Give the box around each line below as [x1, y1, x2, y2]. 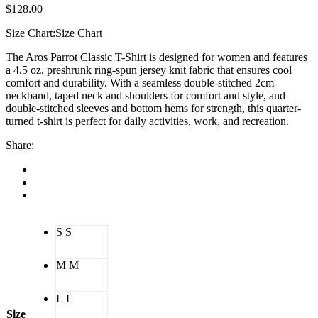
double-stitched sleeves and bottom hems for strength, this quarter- [6, 102, 301, 114]
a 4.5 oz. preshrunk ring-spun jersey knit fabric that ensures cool [6, 63, 292, 76]
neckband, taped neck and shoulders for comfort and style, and [6, 89, 285, 102]
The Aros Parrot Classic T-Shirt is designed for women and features [6, 50, 307, 63]
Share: [6, 138, 34, 151]
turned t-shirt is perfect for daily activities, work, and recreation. [6, 114, 289, 127]
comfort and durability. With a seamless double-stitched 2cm [6, 76, 274, 89]
